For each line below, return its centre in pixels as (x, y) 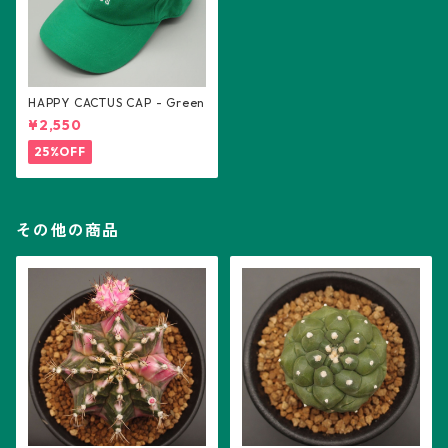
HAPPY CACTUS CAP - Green (117, 102)
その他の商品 (68, 230)
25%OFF (60, 151)
